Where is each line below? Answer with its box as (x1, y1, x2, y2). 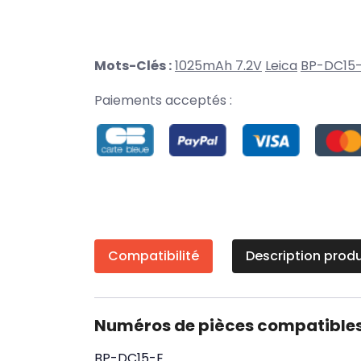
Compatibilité (108, 247, 199, 265)
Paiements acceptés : (94, 91, 232, 110)
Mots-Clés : (94, 56, 172, 75)
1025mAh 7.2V (175, 56, 262, 75)
